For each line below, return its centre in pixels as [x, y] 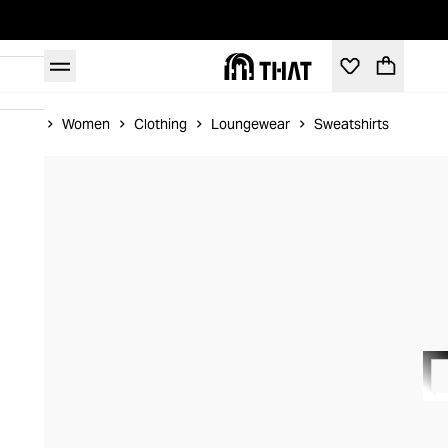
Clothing [160, 124]
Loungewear [250, 124]
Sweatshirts [351, 124]
